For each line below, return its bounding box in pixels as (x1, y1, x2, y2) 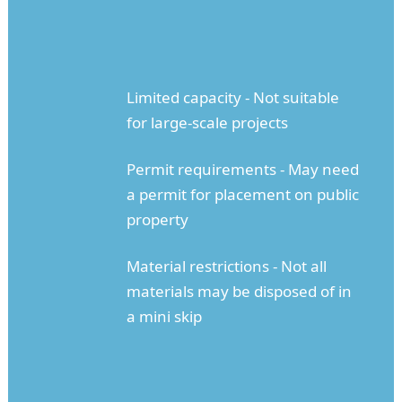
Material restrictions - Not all (126, 256, 327, 277)
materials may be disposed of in (126, 281, 352, 302)
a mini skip (126, 306, 202, 328)
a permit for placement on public (126, 184, 359, 205)
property (126, 209, 188, 231)
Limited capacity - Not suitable (126, 87, 339, 109)
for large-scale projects (126, 112, 288, 134)
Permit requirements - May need (126, 159, 359, 180)
